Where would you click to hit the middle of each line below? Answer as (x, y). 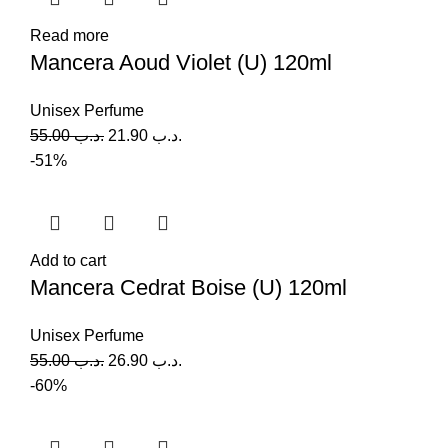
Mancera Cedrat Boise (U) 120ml (188, 287)
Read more (69, 35)
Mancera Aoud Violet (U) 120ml (181, 62)
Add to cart (68, 260)
